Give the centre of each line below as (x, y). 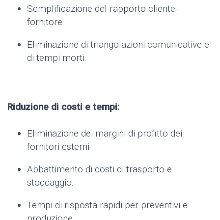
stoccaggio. (50, 182)
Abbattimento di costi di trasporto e (99, 169)
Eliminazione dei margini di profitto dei (105, 133)
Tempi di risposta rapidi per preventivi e (107, 205)
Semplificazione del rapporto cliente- (102, 8)
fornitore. (46, 22)
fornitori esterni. (59, 146)
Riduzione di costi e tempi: (63, 107)
